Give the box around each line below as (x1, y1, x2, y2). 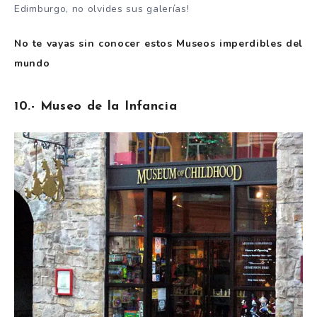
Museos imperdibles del (176, 36, 304, 50)
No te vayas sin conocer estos (14, 36, 177, 50)
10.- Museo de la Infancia (14, 100, 178, 114)
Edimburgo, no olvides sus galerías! (14, 2, 190, 16)
